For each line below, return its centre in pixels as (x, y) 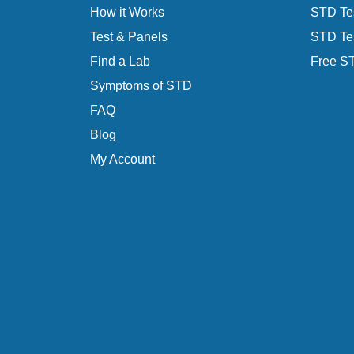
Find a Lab (120, 62)
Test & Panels (128, 37)
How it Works (127, 13)
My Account (122, 160)
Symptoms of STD (141, 86)
